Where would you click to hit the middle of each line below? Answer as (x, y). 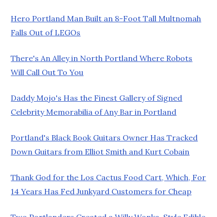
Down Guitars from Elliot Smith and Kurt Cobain (100, 151)
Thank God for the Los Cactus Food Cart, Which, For (108, 177)
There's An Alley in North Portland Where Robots (102, 58)
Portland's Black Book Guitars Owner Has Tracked (104, 137)
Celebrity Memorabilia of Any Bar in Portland (94, 112)
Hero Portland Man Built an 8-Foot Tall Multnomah (106, 18)
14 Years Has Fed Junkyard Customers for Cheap (101, 191)
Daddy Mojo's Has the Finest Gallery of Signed (97, 98)
